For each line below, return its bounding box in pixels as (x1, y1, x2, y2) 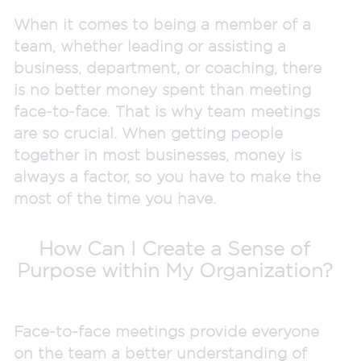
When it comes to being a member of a (14, 15, 311, 33)
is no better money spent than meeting (14, 80, 311, 98)
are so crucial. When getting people (14, 123, 283, 142)
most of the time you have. (14, 189, 216, 207)
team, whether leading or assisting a (14, 36, 286, 55)
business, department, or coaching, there (14, 58, 322, 77)
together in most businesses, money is (14, 145, 301, 164)
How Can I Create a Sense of (39, 238, 310, 259)
